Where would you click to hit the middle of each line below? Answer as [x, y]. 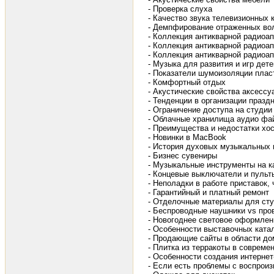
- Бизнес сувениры [183, 156]
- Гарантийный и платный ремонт [209, 193]
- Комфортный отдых [187, 83]
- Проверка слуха [180, 9]
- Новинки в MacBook [187, 138]
